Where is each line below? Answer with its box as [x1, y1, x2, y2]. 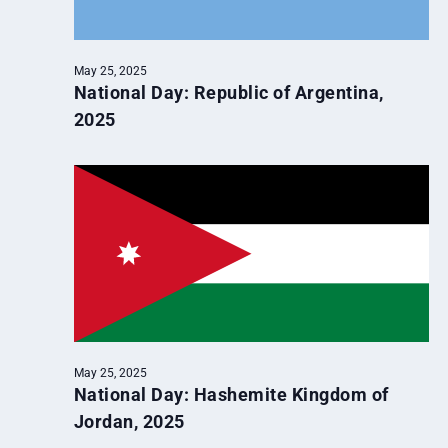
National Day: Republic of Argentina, [73, 81, 384, 103]
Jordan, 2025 [73, 411, 185, 433]
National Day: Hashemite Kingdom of [73, 384, 389, 406]
